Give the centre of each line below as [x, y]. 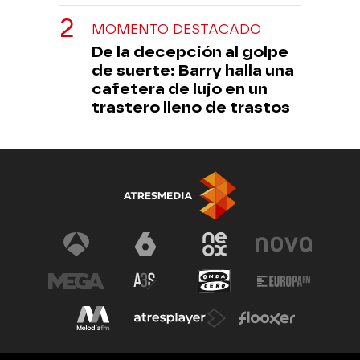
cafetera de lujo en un [180, 88]
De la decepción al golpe [190, 51]
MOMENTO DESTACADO [176, 29]
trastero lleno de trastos [191, 107]
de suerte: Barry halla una [193, 70]
